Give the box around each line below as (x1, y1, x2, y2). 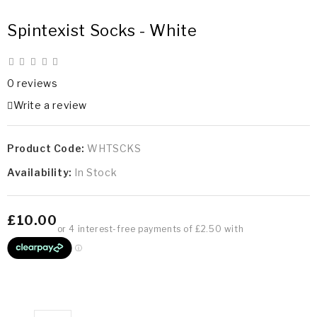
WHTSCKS (87, 142, 142, 154)
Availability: (7, 166, 75, 178)
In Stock (74, 166, 117, 178)
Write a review (13, 98, 88, 111)
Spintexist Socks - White (7, 21, 197, 40)
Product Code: (7, 142, 88, 154)
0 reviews (7, 76, 58, 89)
